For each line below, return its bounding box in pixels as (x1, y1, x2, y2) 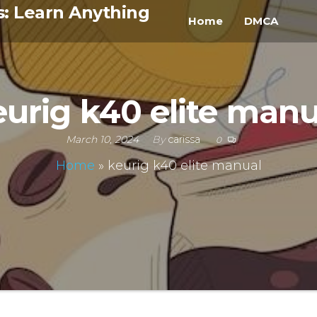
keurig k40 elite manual (107, 157, 262, 173)
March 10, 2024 (65, 132, 142, 146)
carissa (164, 132, 203, 146)
